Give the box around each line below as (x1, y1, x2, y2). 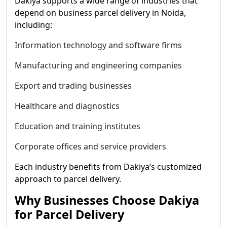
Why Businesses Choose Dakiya (15, 192, 199, 208)
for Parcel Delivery (15, 206, 124, 222)
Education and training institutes (15, 121, 140, 132)
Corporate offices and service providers (15, 141, 166, 152)
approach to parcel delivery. (15, 173, 121, 184)
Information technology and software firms (15, 40, 182, 51)
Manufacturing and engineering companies (15, 60, 182, 71)
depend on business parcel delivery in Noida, (15, 7, 186, 18)
